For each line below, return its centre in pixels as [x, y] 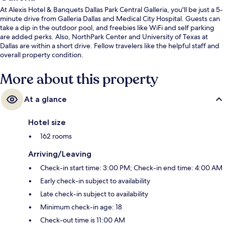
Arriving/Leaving [60, 154]
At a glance [45, 99]
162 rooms [56, 136]
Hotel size [47, 123]
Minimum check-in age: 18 [81, 207]
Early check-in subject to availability [95, 181]
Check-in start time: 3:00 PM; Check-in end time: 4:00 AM [131, 168]
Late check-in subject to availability [94, 194]
